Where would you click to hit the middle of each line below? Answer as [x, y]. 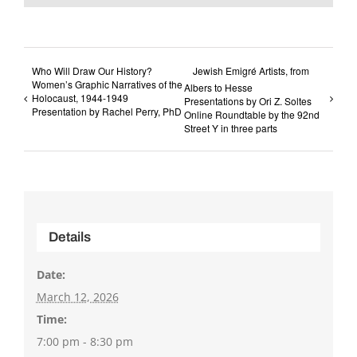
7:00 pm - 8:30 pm [84, 341]
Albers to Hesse [219, 88]
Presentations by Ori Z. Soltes [248, 101]
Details [69, 237]
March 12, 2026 [77, 296]
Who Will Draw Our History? [92, 71]
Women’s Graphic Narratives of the [107, 84]
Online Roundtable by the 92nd [252, 115]
